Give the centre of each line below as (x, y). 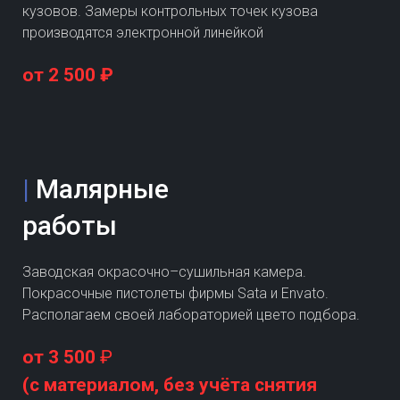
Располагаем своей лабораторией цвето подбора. (191, 314)
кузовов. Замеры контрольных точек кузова (170, 11)
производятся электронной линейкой (143, 32)
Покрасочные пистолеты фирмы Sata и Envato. (175, 293)
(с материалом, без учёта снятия (170, 384)
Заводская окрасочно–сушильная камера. (164, 271)
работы (70, 225)
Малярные (105, 188)
